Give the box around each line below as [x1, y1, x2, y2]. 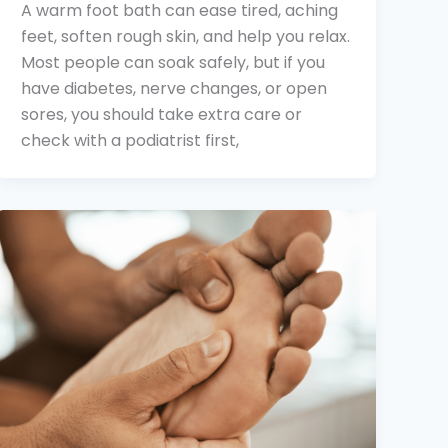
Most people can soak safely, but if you [21, 51, 326, 75]
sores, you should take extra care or [21, 103, 303, 127]
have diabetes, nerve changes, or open [21, 77, 328, 101]
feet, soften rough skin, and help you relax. [21, 25, 351, 49]
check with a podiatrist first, [21, 129, 240, 153]
